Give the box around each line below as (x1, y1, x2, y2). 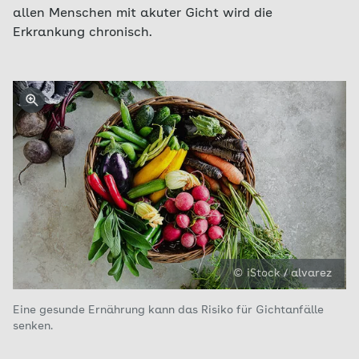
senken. (13, 321, 53, 332)
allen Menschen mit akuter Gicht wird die (13, 7, 272, 20)
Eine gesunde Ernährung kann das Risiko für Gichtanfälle (13, 305, 324, 316)
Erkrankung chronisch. (13, 26, 152, 39)
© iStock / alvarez (233, 268, 332, 279)
